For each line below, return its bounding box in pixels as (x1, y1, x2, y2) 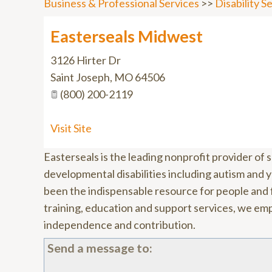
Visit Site (50, 121, 92, 135)
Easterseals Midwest (50, 26, 203, 46)
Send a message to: (47, 240, 152, 255)
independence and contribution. (44, 218, 195, 231)
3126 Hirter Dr (50, 53, 121, 67)
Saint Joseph (50, 70, 110, 84)
